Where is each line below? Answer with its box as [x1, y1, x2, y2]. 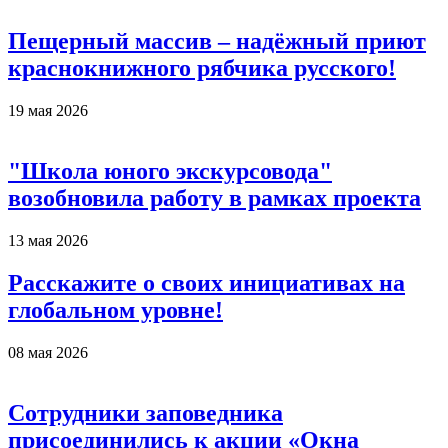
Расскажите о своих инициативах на [8, 270, 405, 297]
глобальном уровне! [8, 297, 223, 324]
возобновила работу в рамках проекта [8, 185, 421, 212]
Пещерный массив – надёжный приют [8, 28, 426, 55]
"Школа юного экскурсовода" [8, 158, 332, 185]
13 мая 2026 [8, 232, 88, 250]
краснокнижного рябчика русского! [8, 55, 396, 82]
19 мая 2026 [8, 102, 88, 120]
